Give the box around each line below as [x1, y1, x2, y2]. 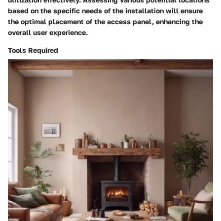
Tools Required [8, 46, 58, 55]
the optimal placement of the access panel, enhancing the [8, 17, 203, 26]
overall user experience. [8, 28, 88, 37]
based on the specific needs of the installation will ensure [8, 6, 203, 15]
